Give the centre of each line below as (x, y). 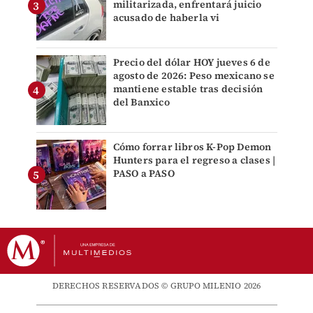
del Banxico (141, 102)
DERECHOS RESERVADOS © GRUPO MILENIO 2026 (156, 286)
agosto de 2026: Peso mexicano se (194, 76)
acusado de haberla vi (166, 18)
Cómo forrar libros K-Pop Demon (192, 147)
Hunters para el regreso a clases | (194, 160)
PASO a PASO (144, 174)
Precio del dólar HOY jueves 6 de (191, 63)
